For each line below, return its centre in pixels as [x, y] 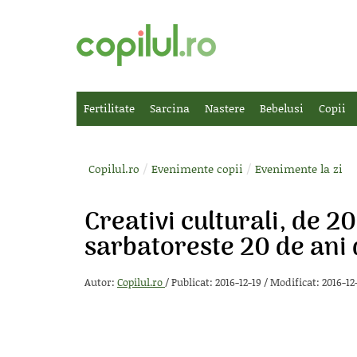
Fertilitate [109, 108]
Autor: [101, 282]
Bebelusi [282, 108]
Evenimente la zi [299, 169]
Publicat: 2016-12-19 [218, 282]
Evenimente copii [197, 169]
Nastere [225, 108]
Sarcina [170, 108]
